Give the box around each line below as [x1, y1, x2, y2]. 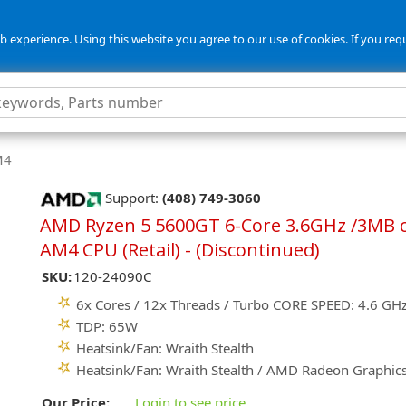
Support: [101, 188, 162, 207]
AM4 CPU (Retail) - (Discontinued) [40, 237, 320, 262]
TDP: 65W [76, 317, 138, 335]
